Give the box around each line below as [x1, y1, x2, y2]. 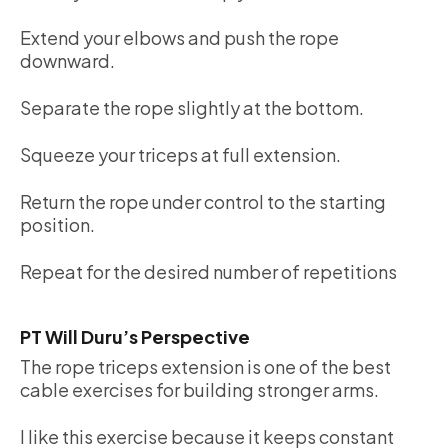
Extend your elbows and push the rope [20, 25, 339, 49]
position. [20, 212, 95, 236]
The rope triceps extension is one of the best [20, 354, 391, 378]
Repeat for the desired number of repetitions [20, 259, 397, 283]
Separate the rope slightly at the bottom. [20, 95, 364, 119]
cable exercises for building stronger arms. [20, 377, 379, 401]
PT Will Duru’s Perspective [20, 324, 250, 348]
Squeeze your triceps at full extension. [20, 142, 341, 166]
